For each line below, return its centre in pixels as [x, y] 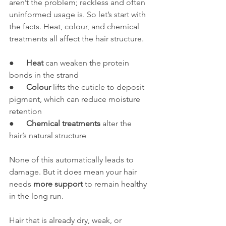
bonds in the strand [44, 75]
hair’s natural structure [48, 135]
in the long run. [36, 196]
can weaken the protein [87, 63]
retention [25, 111]
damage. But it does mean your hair [74, 172]
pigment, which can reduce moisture [76, 99]
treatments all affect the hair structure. [76, 39]
